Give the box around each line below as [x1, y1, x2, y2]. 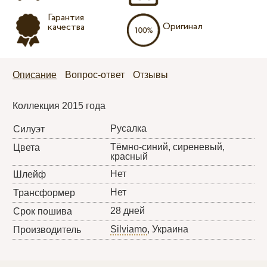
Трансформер [13, 187, 76, 198]
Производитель [13, 224, 82, 235]
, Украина [147, 223, 189, 234]
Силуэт [13, 123, 45, 134]
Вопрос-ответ [65, 69, 125, 80]
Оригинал [163, 19, 203, 33]
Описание [13, 69, 57, 80]
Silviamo [110, 223, 148, 234]
